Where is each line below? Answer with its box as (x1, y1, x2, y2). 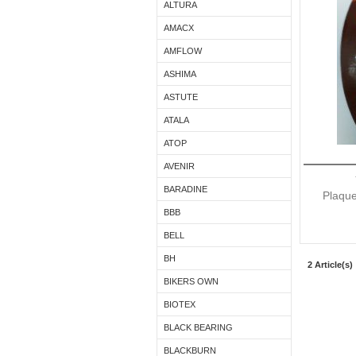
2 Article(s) (308, 260, 353, 269)
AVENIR (164, 161, 195, 171)
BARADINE (164, 184, 207, 194)
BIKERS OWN (164, 277, 219, 286)
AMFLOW (164, 46, 202, 56)
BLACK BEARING (164, 323, 233, 332)
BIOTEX (164, 300, 195, 309)
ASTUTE (164, 92, 198, 102)
